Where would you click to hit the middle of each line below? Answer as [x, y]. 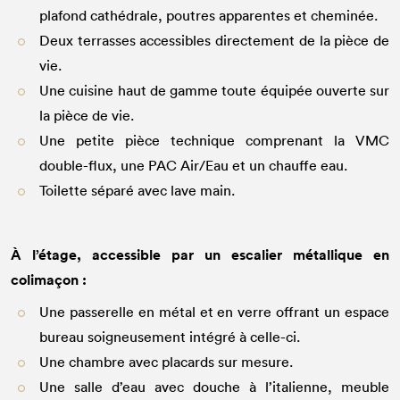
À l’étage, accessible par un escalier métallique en [200, 255]
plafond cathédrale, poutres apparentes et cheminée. [208, 16]
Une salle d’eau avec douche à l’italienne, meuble [214, 387]
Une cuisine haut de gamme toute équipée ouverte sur [214, 91]
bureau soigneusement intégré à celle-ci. [170, 337]
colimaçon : [49, 280]
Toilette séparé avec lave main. [137, 191]
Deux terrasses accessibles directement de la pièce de [214, 41]
